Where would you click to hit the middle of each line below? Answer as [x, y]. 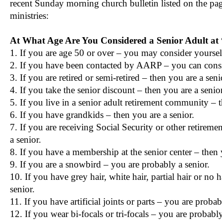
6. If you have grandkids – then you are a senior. [102, 115]
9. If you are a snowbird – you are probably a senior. [110, 165]
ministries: [29, 16]
